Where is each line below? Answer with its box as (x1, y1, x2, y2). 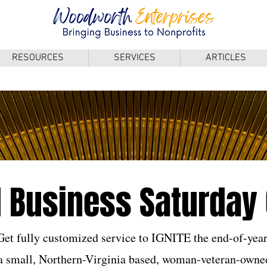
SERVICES (113, 51, 156, 64)
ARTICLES (205, 51, 246, 64)
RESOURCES (11, 51, 64, 64)
